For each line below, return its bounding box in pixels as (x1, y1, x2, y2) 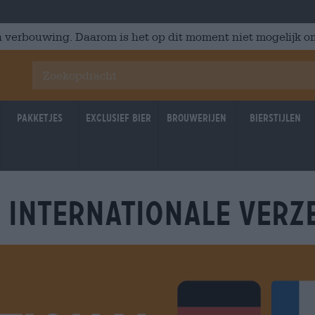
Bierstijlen (249, 112, 301, 124)
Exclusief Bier (85, 112, 151, 124)
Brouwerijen (167, 112, 227, 124)
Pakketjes (17, 112, 63, 124)
